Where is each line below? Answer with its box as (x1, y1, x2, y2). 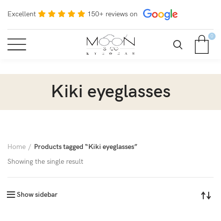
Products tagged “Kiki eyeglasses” (34, 143, 138, 151)
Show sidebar (17, 190, 58, 199)
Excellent (7, 9, 36, 18)
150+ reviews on (87, 9, 138, 18)
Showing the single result (7, 157, 83, 166)
